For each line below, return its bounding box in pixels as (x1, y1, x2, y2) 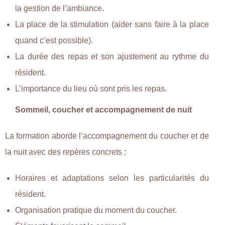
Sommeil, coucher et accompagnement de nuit (15, 105, 192, 114)
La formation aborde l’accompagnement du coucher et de (5, 131, 209, 140)
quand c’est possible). (15, 36, 93, 45)
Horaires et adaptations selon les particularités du (15, 173, 209, 182)
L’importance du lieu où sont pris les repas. (15, 84, 167, 93)
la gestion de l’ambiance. (15, 4, 104, 13)
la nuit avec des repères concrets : (5, 147, 126, 156)
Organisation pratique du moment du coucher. (15, 205, 177, 214)
